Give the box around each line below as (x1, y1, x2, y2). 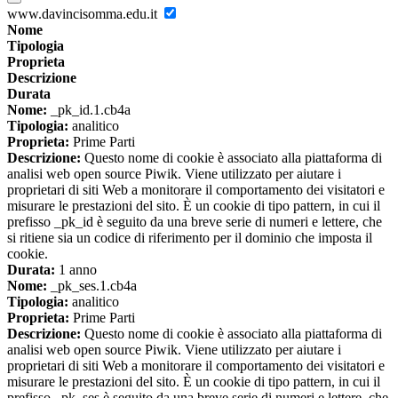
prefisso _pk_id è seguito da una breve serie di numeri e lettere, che (7, 214, 382, 230)
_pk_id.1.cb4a (47, 102, 131, 118)
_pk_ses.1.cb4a (47, 278, 137, 294)
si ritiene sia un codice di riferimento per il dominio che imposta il (7, 230, 372, 246)
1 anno (55, 262, 97, 278)
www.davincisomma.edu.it (7, 6, 161, 22)
